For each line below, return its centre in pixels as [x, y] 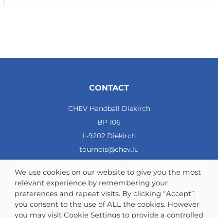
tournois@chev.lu [109, 149]
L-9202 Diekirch [109, 136]
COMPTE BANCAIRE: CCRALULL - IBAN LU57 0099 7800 [109, 169]
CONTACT [109, 88]
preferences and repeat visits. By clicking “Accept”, [105, 194]
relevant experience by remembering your [91, 183]
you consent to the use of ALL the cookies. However [107, 204]
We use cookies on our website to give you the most [108, 172]
